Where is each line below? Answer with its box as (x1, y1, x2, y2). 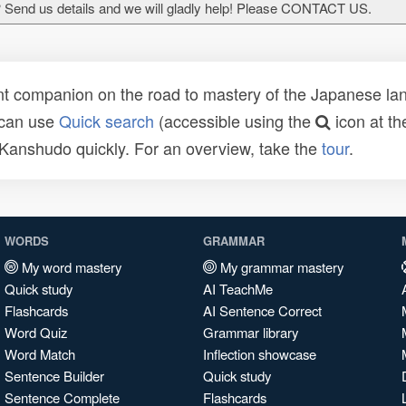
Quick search (59, 109, 154, 132)
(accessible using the (154, 109, 315, 132)
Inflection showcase (203, 344, 316, 363)
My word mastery (18, 257, 121, 276)
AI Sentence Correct (203, 301, 322, 320)
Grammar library (203, 323, 298, 342)
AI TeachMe (203, 279, 273, 298)
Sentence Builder (5, 366, 104, 385)
